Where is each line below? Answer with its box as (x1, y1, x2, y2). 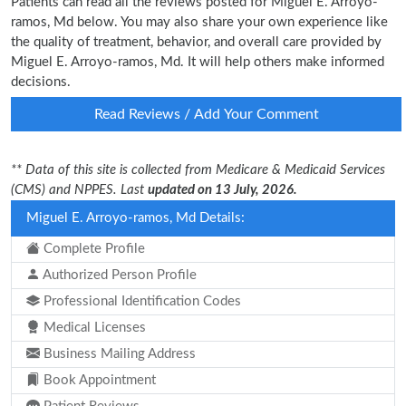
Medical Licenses (40, 321, 146, 334)
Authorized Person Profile (40, 268, 197, 282)
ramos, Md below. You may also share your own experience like (11, 15, 388, 29)
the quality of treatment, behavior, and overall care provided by (11, 35, 382, 49)
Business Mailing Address (40, 347, 196, 361)
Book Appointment (40, 373, 156, 387)
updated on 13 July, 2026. (148, 183, 297, 197)
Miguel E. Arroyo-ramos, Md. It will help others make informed (11, 55, 384, 69)
